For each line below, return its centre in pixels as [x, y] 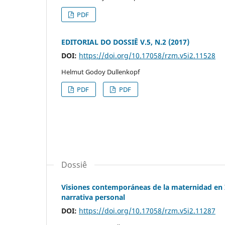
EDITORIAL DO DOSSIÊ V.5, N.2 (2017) [125, 42]
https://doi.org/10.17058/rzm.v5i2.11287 [147, 210]
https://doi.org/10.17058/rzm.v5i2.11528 [147, 55]
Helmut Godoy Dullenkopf [100, 72]
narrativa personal [93, 197]
